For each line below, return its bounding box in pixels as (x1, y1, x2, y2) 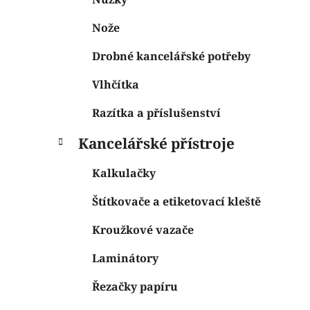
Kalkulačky (92, 165, 156, 181)
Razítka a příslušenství (92, 104, 221, 120)
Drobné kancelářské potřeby (92, 48, 250, 64)
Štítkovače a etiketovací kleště (92, 193, 261, 209)
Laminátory (92, 250, 158, 266)
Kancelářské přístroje (78, 133, 235, 153)
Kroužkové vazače (92, 221, 194, 237)
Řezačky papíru (92, 278, 178, 294)
